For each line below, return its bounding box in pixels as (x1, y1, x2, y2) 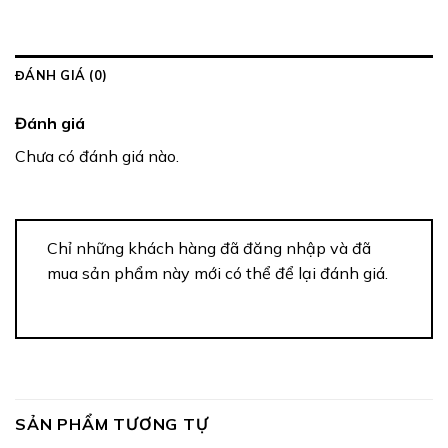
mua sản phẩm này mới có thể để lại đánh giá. (47, 263, 388, 284)
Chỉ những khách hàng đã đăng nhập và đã (47, 238, 371, 259)
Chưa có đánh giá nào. (15, 145, 179, 166)
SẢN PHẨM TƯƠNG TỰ (15, 414, 209, 435)
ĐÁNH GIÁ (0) (15, 66, 108, 83)
